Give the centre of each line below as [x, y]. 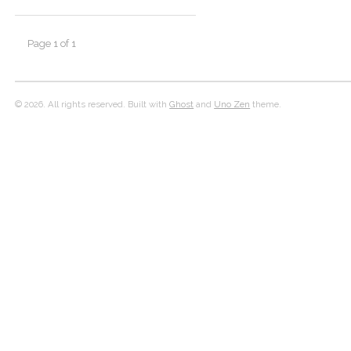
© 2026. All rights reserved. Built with [92, 104]
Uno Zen [232, 104]
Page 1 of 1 [52, 44]
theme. [266, 104]
